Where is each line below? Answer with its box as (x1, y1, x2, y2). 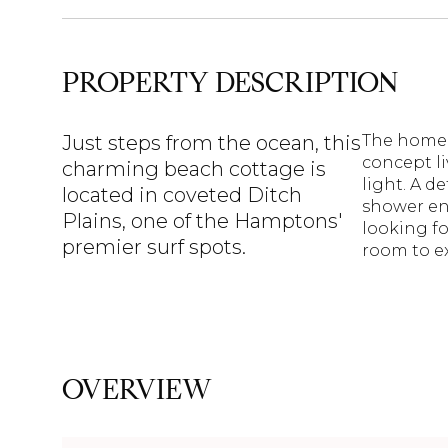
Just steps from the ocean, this (62, 131, 361, 155)
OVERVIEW (62, 372, 212, 407)
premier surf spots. (62, 235, 246, 259)
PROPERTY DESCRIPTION (62, 65, 398, 100)
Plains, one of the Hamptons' (62, 209, 342, 233)
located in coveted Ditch (62, 183, 302, 207)
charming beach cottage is (62, 157, 326, 181)
